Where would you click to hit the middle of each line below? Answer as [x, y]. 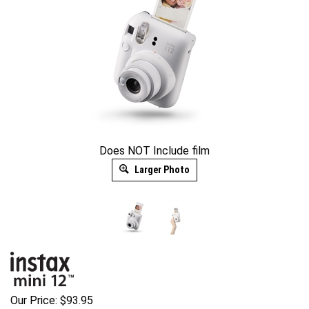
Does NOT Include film [154, 151]
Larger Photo [161, 170]
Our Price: [34, 300]
